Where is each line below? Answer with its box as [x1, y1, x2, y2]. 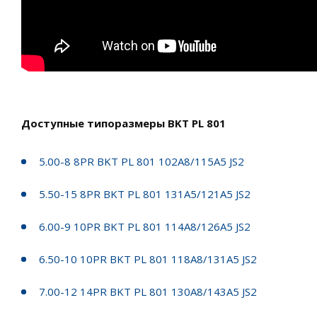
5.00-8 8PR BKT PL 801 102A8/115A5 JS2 [39, 154, 244, 168]
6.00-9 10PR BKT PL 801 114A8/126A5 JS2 [39, 219, 250, 234]
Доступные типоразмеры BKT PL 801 [21, 115, 226, 130]
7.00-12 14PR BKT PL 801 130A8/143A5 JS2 [39, 284, 257, 299]
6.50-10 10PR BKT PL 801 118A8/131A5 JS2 [39, 251, 257, 266]
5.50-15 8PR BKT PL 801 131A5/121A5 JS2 [39, 186, 250, 201]
